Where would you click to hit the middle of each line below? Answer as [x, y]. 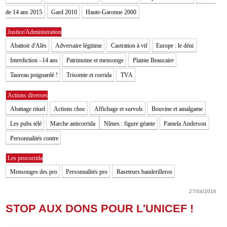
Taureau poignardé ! [34, 75]
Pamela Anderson [185, 123]
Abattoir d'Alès [28, 46]
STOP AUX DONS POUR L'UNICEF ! [100, 209]
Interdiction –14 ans [34, 61]
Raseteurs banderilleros [144, 172]
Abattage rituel [27, 109]
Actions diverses [28, 95]
